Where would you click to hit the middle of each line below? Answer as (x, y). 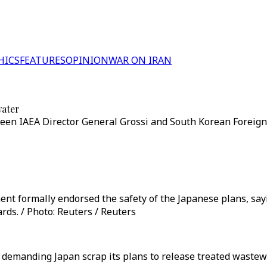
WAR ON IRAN (140, 60)
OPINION (87, 60)
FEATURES (43, 60)
